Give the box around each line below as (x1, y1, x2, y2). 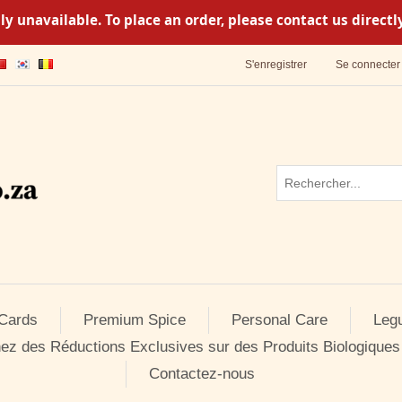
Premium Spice (83, 311, 186, 328)
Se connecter (336, 58, 400, 71)
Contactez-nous (148, 365, 255, 382)
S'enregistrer (245, 58, 307, 71)
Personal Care (231, 311, 328, 328)
